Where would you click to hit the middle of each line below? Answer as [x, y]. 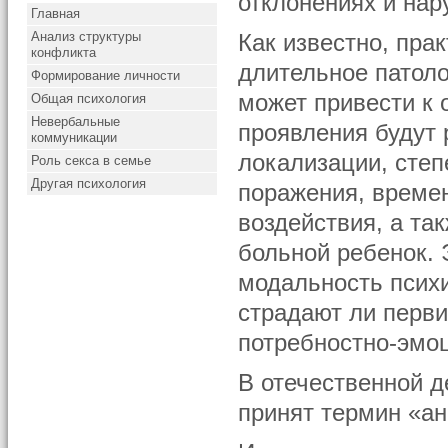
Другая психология [89, 183]
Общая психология [89, 98]
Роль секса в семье [91, 160]
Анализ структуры [86, 36]
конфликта [64, 52]
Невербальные [76, 121]
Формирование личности [106, 75]
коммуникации [74, 137]
